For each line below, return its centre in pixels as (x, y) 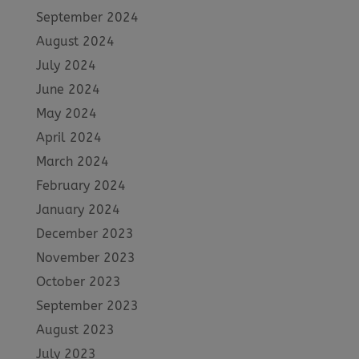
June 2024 (68, 89)
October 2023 (78, 281)
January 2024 (78, 209)
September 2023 (87, 305)
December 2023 (85, 233)
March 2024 (72, 161)
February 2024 (81, 185)
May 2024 (66, 113)
